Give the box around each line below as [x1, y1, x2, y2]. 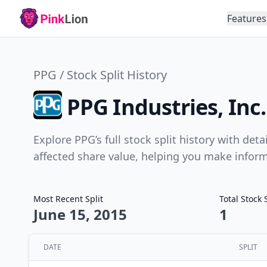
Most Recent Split [33, 193, 103, 204]
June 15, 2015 [33, 204, 127, 224]
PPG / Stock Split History [33, 67, 167, 83]
